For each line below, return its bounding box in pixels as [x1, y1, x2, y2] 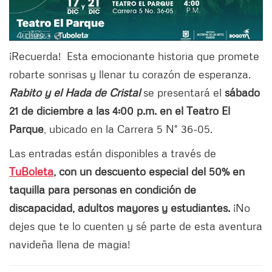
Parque [9, 122, 44, 136]
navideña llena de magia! [9, 237, 130, 251]
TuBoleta [9, 165, 53, 178]
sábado [225, 86, 260, 100]
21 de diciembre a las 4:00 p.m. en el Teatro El [9, 104, 230, 118]
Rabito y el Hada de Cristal [9, 86, 143, 100]
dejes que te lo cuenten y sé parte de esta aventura [9, 219, 262, 233]
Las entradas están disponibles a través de [9, 146, 216, 160]
